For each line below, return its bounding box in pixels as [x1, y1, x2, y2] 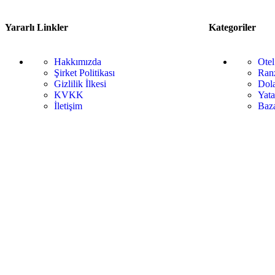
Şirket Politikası [54, 67, 115, 78]
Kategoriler [208, 22, 256, 33]
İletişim [54, 100, 82, 111]
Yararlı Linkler [5, 22, 68, 33]
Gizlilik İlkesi [54, 78, 106, 89]
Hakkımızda [54, 56, 101, 67]
